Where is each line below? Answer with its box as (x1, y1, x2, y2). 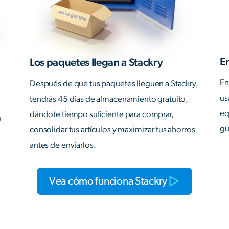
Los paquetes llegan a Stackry (30, 57, 163, 68)
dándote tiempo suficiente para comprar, (30, 109, 174, 119)
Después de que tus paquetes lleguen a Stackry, (30, 79, 198, 88)
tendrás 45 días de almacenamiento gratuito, (30, 94, 189, 103)
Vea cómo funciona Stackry (49, 176, 168, 187)
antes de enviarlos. (30, 140, 96, 149)
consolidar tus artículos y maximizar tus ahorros (30, 125, 195, 134)
